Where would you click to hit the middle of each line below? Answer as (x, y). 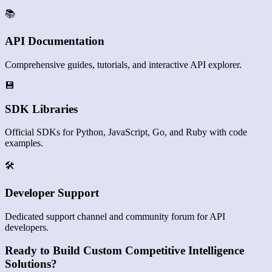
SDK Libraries (41, 109)
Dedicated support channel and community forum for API (115, 216)
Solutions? (31, 264)
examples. (24, 143)
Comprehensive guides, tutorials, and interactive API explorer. (123, 64)
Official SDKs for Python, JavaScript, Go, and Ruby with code (126, 132)
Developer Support (52, 193)
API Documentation (55, 41)
